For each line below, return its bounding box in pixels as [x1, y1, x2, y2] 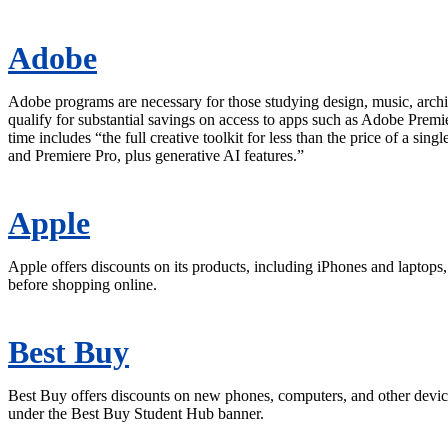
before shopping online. [8, 275, 157, 293]
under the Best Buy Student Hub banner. [8, 404, 264, 422]
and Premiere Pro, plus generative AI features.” [8, 146, 304, 164]
